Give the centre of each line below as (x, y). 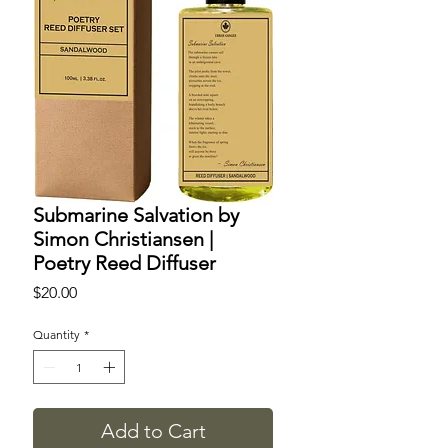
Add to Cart (153, 431)
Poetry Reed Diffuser (124, 263)
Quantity (56, 335)
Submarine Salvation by (136, 215)
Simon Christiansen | (123, 239)
